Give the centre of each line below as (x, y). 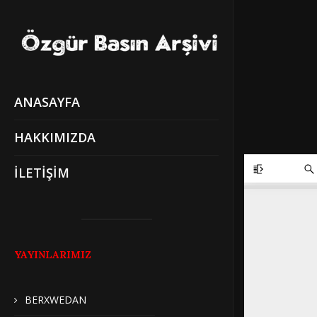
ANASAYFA (47, 102)
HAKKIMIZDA (55, 138)
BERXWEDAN (56, 300)
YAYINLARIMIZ (53, 255)
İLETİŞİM (42, 173)
